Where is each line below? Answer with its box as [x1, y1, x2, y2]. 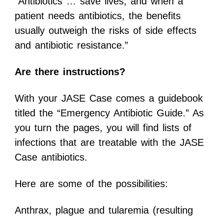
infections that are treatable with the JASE [15, 137, 204, 148]
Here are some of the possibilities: [15, 178, 168, 190]
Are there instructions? [15, 66, 125, 78]
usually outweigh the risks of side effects [15, 25, 196, 36]
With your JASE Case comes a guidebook [15, 93, 203, 104]
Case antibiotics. [15, 152, 87, 163]
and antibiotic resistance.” [15, 40, 128, 51]
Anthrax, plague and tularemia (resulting [15, 205, 193, 216]
